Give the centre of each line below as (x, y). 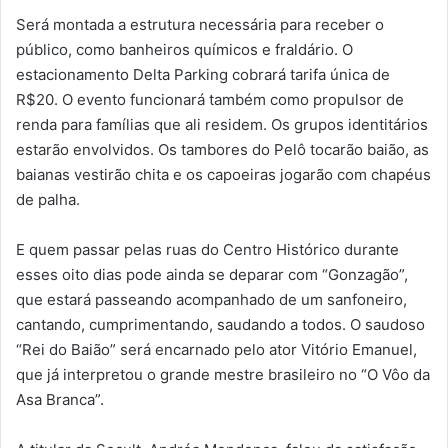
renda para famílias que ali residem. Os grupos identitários (222, 125)
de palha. (50, 200)
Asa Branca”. (62, 400)
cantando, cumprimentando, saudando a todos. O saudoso (220, 325)
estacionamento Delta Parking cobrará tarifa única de (203, 75)
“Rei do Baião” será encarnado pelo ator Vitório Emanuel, (216, 350)
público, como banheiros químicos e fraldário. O (184, 50)
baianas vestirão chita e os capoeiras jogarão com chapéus (223, 175)
